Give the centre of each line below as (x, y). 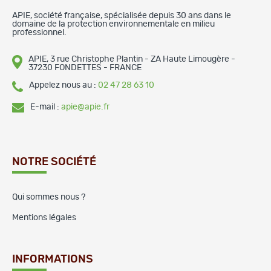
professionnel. (39, 32)
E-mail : (46, 107)
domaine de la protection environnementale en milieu (113, 24)
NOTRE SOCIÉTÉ (54, 162)
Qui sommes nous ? (49, 197)
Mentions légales (44, 217)
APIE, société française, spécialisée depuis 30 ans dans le (122, 15)
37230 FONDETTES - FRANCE (85, 67)
